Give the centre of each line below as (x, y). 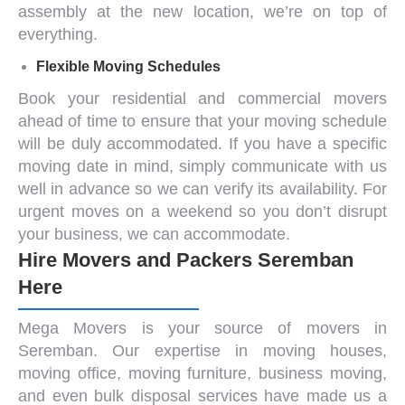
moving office (67, 373)
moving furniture (188, 373)
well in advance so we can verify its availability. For (202, 188)
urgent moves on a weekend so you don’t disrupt (202, 211)
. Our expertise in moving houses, (240, 350)
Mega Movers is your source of (162, 328)
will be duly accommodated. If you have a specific (202, 143)
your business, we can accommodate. (154, 234)
